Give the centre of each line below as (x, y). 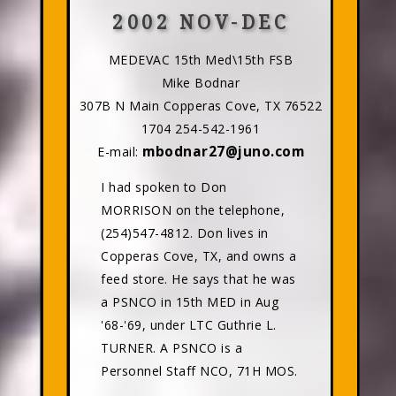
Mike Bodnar (201, 83)
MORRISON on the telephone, (193, 210)
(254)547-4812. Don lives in (185, 233)
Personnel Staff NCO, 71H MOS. (199, 371)
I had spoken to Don (164, 187)
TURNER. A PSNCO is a (172, 348)
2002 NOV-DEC (201, 23)
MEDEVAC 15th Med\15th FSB (201, 60)
